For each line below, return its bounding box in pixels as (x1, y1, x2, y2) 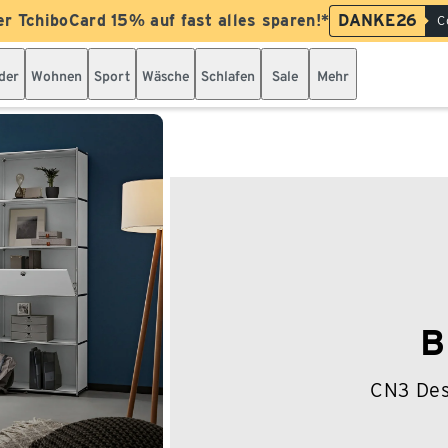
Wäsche (142, 68, 189, 84)
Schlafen (201, 68, 255, 84)
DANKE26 (338, 11, 418, 30)
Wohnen (31, 68, 82, 84)
